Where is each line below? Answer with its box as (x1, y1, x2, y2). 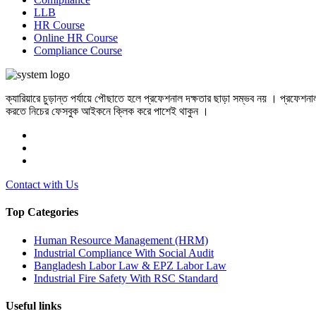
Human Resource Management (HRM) (34, 233, 208, 246)
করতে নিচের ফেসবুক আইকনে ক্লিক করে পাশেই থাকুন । (6, 105, 209, 118)
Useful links (6, 300, 61, 312)
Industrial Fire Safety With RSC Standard (34, 272, 218, 284)
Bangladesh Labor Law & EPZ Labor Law (34, 259, 226, 272)
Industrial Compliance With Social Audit (34, 246, 214, 259)
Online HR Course (34, 32, 118, 44)
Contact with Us (6, 178, 78, 191)
